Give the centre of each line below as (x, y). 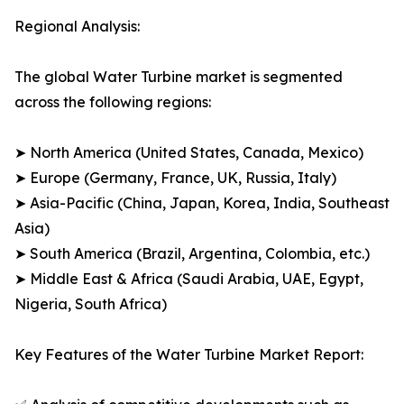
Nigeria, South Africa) (91, 304)
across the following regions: (113, 102)
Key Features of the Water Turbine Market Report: (189, 355)
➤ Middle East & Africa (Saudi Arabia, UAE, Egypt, (189, 279)
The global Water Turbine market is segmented (179, 77)
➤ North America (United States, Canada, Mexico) (189, 153)
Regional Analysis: (77, 27)
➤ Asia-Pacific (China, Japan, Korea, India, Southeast (202, 203)
